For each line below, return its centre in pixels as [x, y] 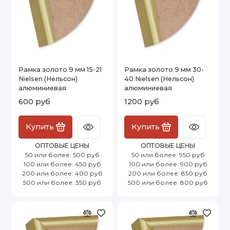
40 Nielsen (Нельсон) [159, 79]
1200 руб [142, 101]
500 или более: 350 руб [62, 182]
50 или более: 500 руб [62, 155]
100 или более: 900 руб [168, 164]
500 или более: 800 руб [168, 182]
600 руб [34, 101]
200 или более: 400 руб [62, 173]
